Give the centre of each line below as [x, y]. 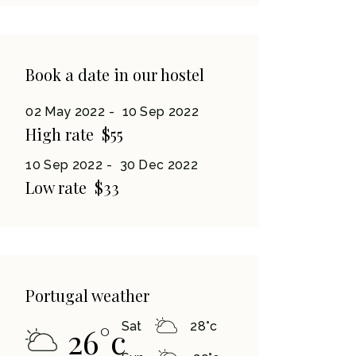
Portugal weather [88, 295]
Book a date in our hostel [115, 74]
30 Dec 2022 [159, 164]
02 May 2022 [65, 111]
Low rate [56, 187]
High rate [60, 133]
